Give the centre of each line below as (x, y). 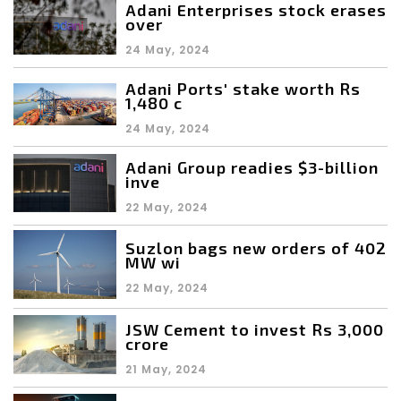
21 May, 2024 (166, 369)
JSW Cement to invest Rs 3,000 (255, 329)
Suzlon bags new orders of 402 (256, 248)
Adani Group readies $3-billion (252, 168)
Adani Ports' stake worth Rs (243, 89)
